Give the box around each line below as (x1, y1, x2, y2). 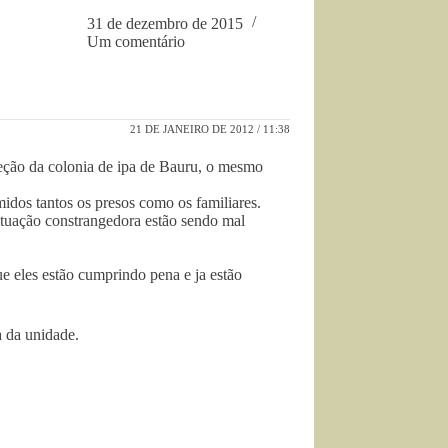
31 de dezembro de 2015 (87, 14, 244, 32)
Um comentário (87, 32, 186, 50)
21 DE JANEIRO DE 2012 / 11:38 (129, 122, 290, 135)
